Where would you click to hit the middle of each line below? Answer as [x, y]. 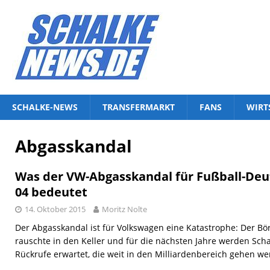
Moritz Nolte [124, 209]
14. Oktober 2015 [55, 209]
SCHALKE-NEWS [45, 107]
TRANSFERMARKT [139, 107]
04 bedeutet [51, 192]
